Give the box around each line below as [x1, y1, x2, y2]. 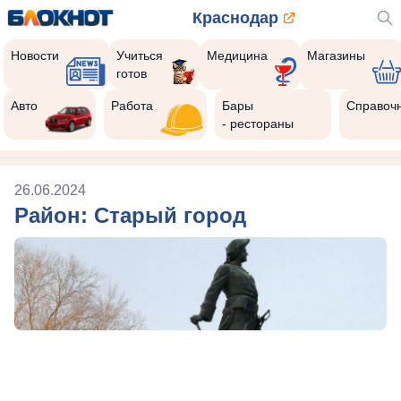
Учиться [116, 48, 164, 63]
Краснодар [192, 9, 279, 27]
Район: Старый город [14, 203, 246, 227]
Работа [111, 98, 154, 113]
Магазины [306, 48, 365, 63]
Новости [11, 48, 59, 63]
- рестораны [222, 116, 294, 131]
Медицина [206, 48, 268, 63]
